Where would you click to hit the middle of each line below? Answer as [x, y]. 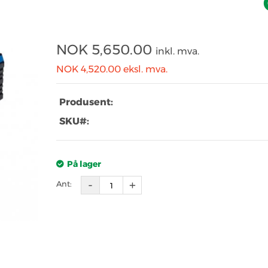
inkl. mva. [177, 51]
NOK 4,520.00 [90, 69]
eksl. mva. [145, 69]
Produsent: [86, 102]
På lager [84, 164]
